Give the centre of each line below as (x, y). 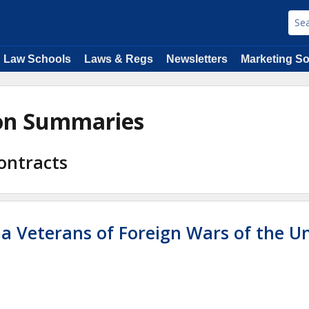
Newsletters (197, 59)
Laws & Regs (119, 59)
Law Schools (37, 59)
